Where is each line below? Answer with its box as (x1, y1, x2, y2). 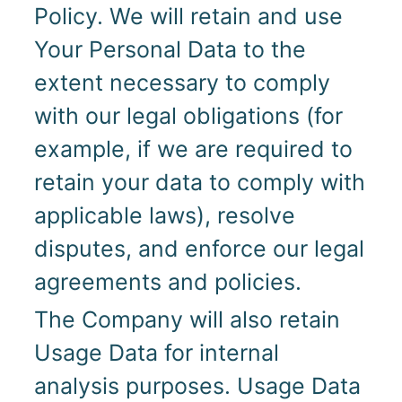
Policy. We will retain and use (33, 3, 343, 31)
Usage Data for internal (33, 338, 279, 366)
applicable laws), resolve (33, 202, 295, 230)
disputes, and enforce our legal (33, 235, 364, 263)
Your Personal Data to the (33, 36, 306, 64)
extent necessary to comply (33, 69, 330, 97)
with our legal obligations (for (33, 102, 343, 130)
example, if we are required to (33, 135, 353, 163)
